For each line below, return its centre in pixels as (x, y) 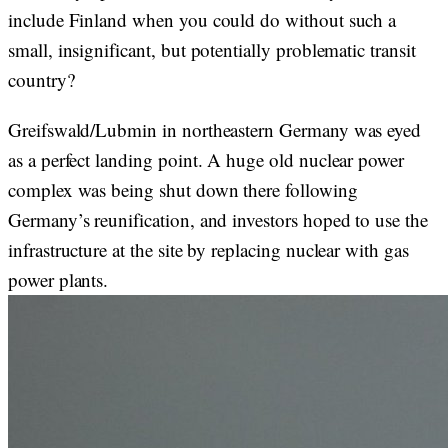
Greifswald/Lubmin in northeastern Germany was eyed (215, 129)
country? (44, 79)
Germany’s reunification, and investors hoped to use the (218, 219)
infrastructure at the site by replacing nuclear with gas (208, 249)
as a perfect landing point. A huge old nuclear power (206, 159)
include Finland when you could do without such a (202, 19)
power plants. (58, 279)
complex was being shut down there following (183, 189)
